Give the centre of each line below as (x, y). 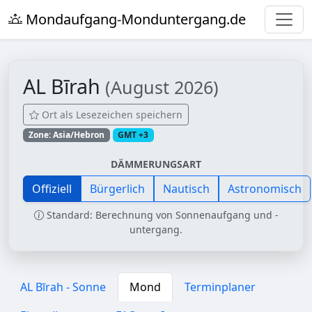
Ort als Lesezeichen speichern (111, 115)
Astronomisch (265, 189)
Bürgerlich (117, 189)
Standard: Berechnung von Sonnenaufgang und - (161, 215)
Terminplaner (220, 287)
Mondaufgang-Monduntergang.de (134, 19)
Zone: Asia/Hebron (66, 135)
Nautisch (186, 189)
